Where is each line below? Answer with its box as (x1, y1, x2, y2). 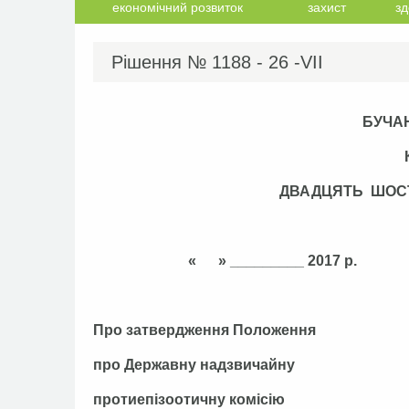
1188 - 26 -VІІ (212, 52, 323, 72)
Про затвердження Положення (93, 322, 316, 338)
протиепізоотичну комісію (93, 392, 285, 407)
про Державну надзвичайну (93, 357, 295, 372)
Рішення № (111, 52, 206, 72)
